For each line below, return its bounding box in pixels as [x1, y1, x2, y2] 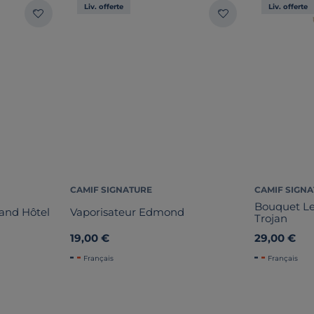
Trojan [254, 211, 288, 225]
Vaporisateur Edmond [69, 205, 184, 219]
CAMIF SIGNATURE [69, 184, 152, 195]
